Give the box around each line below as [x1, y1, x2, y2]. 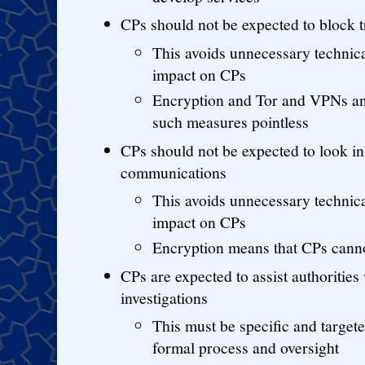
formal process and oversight [152, 336, 339, 359]
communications [121, 161, 227, 183]
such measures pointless [152, 110, 309, 133]
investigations [121, 286, 209, 309]
